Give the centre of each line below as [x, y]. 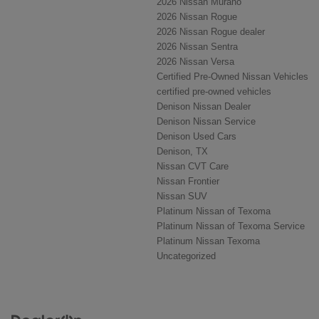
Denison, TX [182, 152]
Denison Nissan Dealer [204, 107]
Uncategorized [186, 256]
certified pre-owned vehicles [214, 92]
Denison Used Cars [197, 137]
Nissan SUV [182, 197]
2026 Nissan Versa [195, 62]
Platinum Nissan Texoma [208, 241]
